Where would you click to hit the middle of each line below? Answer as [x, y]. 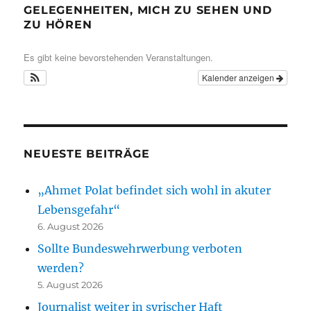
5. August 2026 [70, 284]
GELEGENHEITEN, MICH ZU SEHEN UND [148, 10]
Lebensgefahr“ [79, 209]
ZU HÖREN [58, 24]
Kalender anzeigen [239, 77]
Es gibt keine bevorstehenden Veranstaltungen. [119, 57]
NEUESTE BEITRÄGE [87, 153]
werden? [61, 268]
